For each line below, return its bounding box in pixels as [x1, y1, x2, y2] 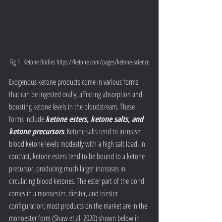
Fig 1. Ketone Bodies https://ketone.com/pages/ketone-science [9, 57, 149, 67]
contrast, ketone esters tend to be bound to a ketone [9, 151, 146, 162]
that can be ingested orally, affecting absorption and [9, 89, 144, 100]
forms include [9, 113, 46, 125]
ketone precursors [9, 126, 64, 137]
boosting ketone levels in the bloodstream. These [9, 101, 136, 112]
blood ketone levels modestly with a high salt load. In [9, 138, 147, 150]
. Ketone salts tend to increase [64, 126, 142, 137]
